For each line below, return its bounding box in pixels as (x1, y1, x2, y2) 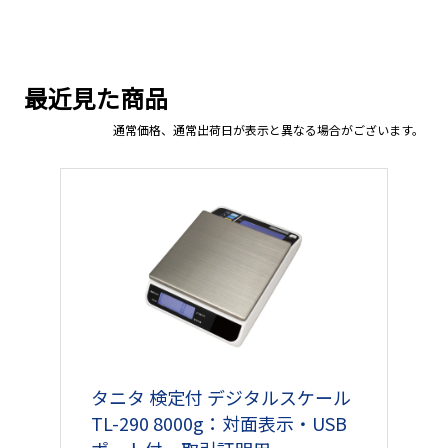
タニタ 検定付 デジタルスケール (90, 383, 351, 410)
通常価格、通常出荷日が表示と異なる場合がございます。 (113, 120, 425, 138)
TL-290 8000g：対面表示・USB (90, 409, 347, 436)
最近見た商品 (23, 79, 168, 115)
